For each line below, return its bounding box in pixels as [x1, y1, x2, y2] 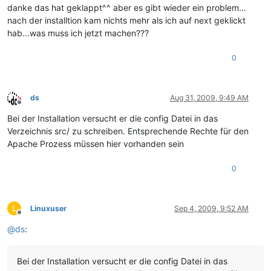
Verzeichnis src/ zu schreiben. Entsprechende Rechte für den [7, 126, 249, 137]
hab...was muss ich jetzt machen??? [7, 28, 149, 39]
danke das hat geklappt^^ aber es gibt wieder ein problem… [7, 2, 246, 13]
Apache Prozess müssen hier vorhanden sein [7, 139, 184, 149]
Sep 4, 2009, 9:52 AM [174, 204, 249, 214]
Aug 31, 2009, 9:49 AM [170, 93, 249, 103]
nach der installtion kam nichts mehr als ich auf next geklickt [7, 15, 246, 26]
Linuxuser [30, 204, 67, 214]
